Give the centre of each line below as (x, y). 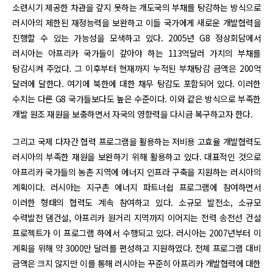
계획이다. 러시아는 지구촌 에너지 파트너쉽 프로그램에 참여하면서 (136, 187)
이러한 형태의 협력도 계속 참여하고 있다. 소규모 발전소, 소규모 (136, 202)
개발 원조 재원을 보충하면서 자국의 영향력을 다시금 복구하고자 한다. (132, 114)
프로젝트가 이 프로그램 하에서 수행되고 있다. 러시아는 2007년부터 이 (136, 232)
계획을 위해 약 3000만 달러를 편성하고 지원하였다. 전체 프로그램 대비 (136, 248)
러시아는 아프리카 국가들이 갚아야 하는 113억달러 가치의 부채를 (136, 53)
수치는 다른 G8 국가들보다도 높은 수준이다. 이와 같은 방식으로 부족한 (136, 98)
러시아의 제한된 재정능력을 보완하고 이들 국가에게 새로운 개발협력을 (136, 22)
